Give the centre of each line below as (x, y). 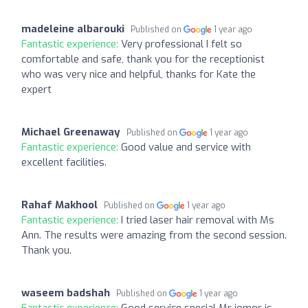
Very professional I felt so (181, 44)
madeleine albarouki (73, 29)
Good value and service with (186, 147)
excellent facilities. (64, 162)
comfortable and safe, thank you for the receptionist (143, 59)
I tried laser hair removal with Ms (198, 220)
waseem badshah (66, 293)
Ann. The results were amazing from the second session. (154, 235)
